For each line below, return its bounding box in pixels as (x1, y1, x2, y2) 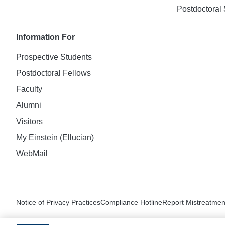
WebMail (16, 149, 48, 158)
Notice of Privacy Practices (16, 198, 100, 206)
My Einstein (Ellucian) (16, 133, 94, 142)
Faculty (16, 85, 42, 93)
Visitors (16, 117, 43, 126)
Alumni (16, 101, 41, 109)
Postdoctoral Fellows (16, 69, 91, 77)
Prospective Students (16, 53, 92, 61)
